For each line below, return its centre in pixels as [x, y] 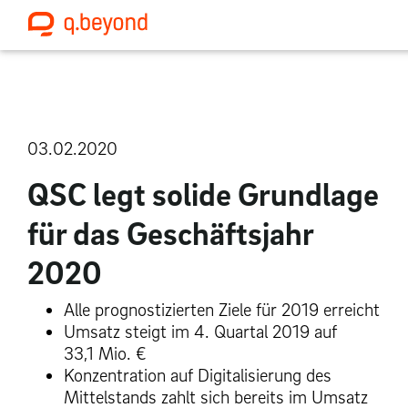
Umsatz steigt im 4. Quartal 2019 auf [200, 332]
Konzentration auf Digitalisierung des [198, 376]
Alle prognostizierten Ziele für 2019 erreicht [222, 310]
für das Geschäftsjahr [170, 233]
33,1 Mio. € [105, 354]
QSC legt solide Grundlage [203, 194]
